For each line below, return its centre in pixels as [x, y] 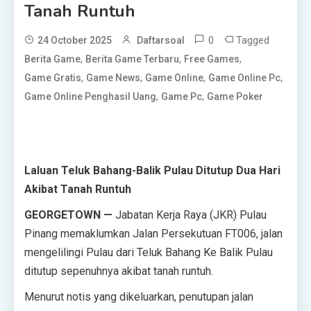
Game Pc [182, 96]
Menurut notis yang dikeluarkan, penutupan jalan [139, 296]
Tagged [253, 40]
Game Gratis [53, 77]
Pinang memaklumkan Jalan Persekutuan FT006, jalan [153, 233]
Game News [113, 77]
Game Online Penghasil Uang [90, 96]
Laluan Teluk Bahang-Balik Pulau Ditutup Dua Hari [152, 170]
